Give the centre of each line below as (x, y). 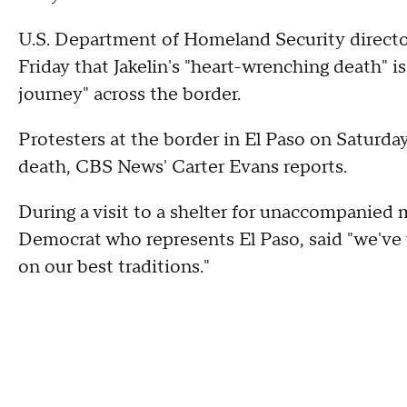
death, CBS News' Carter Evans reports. (183, 167)
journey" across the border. (129, 94)
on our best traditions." (114, 267)
